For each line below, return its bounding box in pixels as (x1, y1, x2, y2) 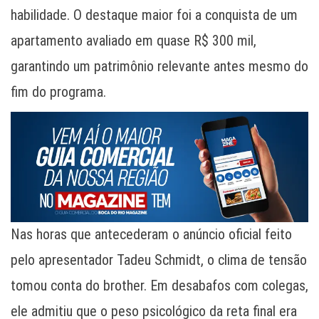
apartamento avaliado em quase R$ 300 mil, (11, 32, 256, 50)
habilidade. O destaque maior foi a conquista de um (11, 6, 298, 24)
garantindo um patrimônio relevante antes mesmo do (11, 58, 308, 75)
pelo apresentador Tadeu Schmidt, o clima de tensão (11, 251, 307, 269)
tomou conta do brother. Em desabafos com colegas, (11, 277, 308, 295)
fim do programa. (11, 83, 106, 101)
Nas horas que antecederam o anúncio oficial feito (11, 226, 292, 244)
